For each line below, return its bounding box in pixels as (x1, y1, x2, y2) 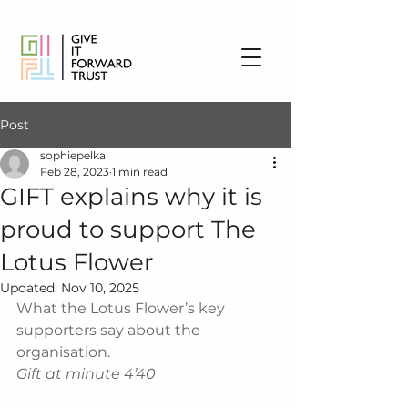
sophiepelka (40, 148, 106, 162)
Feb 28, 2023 (40, 165, 109, 178)
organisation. (16, 343, 110, 361)
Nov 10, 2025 (61, 280, 139, 296)
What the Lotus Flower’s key (16, 300, 229, 317)
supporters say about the (16, 321, 204, 339)
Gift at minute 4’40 (16, 365, 159, 382)
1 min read (112, 165, 168, 178)
